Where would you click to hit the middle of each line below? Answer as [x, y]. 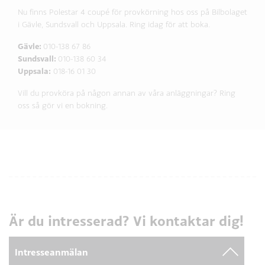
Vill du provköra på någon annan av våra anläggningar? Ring [127, 93]
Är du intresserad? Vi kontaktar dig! [126, 221]
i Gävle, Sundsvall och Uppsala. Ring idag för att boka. [114, 25]
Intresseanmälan [51, 252]
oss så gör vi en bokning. [63, 106]
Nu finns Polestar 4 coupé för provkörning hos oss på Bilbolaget [132, 12]
